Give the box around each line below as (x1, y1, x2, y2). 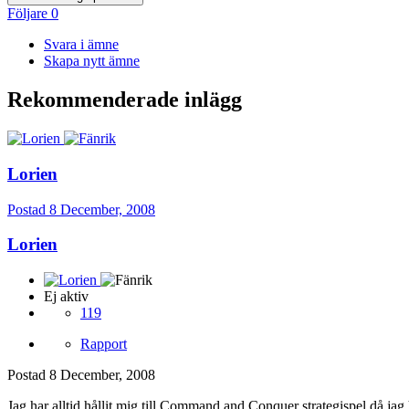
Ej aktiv (44, 288, 89, 305)
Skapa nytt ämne (44, 53, 140, 69)
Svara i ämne (44, 37, 119, 53)
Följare (7, 5, 47, 22)
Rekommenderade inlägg (7, 88, 242, 112)
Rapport (80, 336, 127, 352)
